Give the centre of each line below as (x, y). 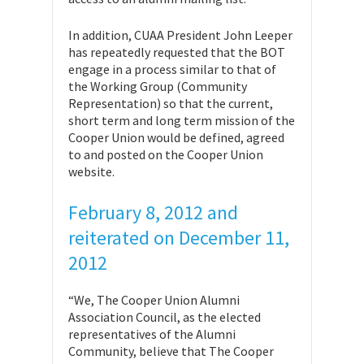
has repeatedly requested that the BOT (177, 52)
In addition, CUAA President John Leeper (180, 35)
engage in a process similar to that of (172, 69)
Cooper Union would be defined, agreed (176, 137)
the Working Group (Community (158, 86)
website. (91, 171)
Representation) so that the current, (171, 103)
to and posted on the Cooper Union (166, 154)
